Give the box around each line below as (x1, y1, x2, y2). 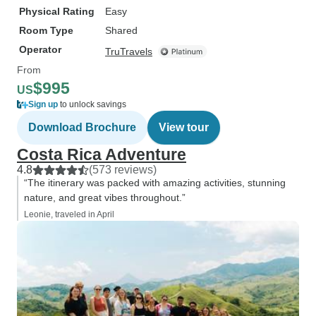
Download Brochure (28, 121, 136, 133)
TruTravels (105, 46, 152, 57)
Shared (105, 25, 138, 36)
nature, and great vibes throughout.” (24, 192, 186, 203)
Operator (19, 44, 61, 55)
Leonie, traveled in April (24, 209, 114, 219)
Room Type (19, 25, 73, 36)
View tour (159, 121, 209, 133)
